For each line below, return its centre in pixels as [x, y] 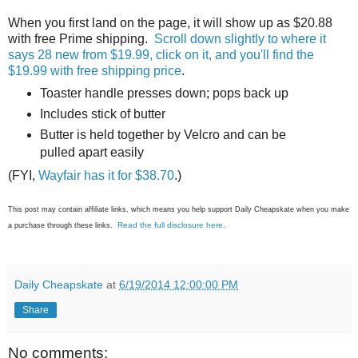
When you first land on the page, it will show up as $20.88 [170, 22]
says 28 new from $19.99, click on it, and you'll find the [161, 54]
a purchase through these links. [63, 226]
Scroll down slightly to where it [240, 38]
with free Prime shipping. [81, 38]
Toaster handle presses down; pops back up [164, 93]
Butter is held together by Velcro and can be [163, 135]
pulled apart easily [91, 153]
